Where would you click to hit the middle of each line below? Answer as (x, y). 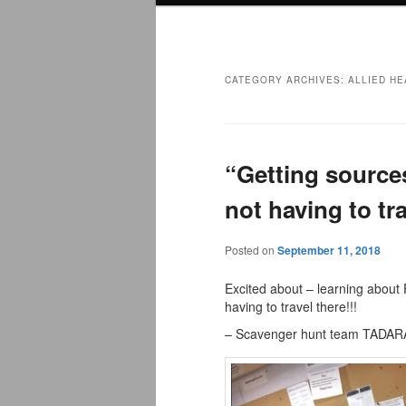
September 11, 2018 (329, 251)
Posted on (251, 250)
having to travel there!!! (291, 307)
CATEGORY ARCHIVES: (286, 79)
